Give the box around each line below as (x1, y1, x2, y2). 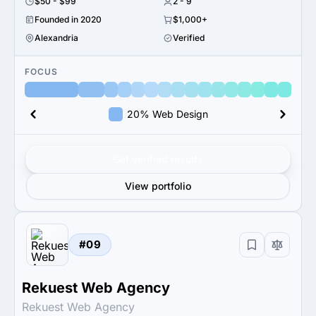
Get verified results (113, 153, 203, 165)
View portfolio (125, 180, 191, 192)
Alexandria (35, 32, 78, 43)
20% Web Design (126, 108, 208, 120)
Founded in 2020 (35, 14, 102, 25)
